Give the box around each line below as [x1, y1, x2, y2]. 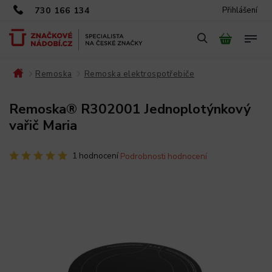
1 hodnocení [72, 150, 118, 161]
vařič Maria [9, 116, 77, 135]
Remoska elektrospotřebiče [84, 68, 194, 80]
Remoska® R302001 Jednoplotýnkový [9, 100, 251, 118]
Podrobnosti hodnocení [120, 151, 207, 162]
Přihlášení [222, 5, 257, 16]
